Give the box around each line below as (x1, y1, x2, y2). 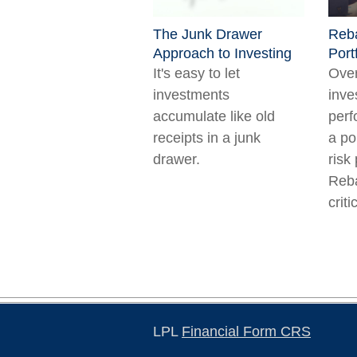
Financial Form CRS (182, 324, 311, 339)
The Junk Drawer (153, 26, 262, 42)
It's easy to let (153, 65, 240, 81)
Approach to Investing (153, 45, 292, 61)
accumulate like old (153, 108, 275, 124)
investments (153, 87, 229, 103)
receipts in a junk (153, 130, 261, 146)
